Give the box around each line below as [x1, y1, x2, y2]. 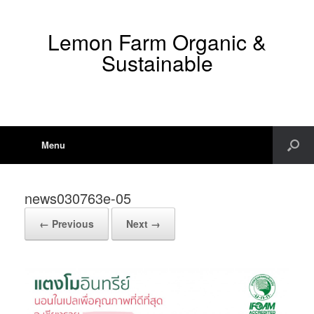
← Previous [39, 217, 94, 231]
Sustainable [101, 48, 213, 78]
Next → [126, 217, 161, 231]
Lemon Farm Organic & [48, 27, 266, 57]
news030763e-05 [25, 188, 131, 208]
